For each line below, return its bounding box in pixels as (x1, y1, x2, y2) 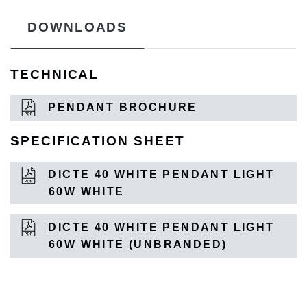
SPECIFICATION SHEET (10, 134, 185, 148)
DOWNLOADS (27, 19, 128, 34)
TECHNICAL (10, 66, 99, 82)
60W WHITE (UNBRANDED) (49, 238, 228, 251)
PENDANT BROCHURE (44, 101, 197, 114)
